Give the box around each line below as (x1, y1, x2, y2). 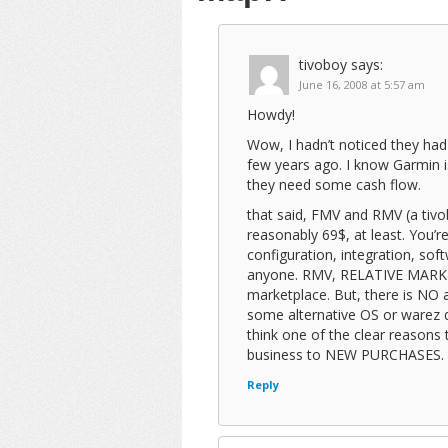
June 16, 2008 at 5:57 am (299, 77, 425, 92)
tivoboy (299, 55, 347, 74)
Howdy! (247, 105, 295, 124)
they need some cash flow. (247, 175, 421, 194)
